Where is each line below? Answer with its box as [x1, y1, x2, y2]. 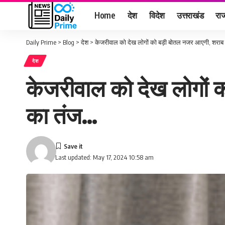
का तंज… [26, 101, 97, 129]
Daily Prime [26, 38, 56, 46]
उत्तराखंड [177, 9, 204, 21]
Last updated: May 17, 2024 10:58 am [55, 153, 154, 161]
